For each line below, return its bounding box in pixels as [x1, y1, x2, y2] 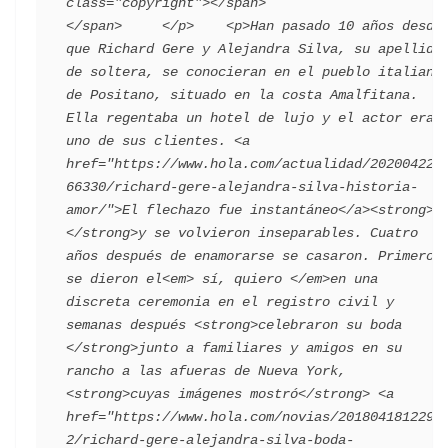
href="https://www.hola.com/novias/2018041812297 [66, 409, 442, 425]
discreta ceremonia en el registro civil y [66, 294, 394, 310]
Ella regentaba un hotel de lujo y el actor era [66, 110, 434, 126]
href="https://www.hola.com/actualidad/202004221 [66, 156, 442, 172]
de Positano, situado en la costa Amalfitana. [66, 87, 418, 103]
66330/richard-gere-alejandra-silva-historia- [66, 179, 418, 195]
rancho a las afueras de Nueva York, [66, 363, 346, 379]
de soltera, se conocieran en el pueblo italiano [66, 64, 442, 80]
